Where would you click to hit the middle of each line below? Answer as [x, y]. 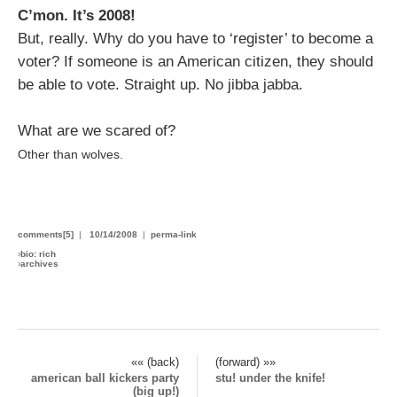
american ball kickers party [105, 378]
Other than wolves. [70, 154]
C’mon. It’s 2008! [77, 16]
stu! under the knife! [270, 378]
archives [39, 264]
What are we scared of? [97, 131]
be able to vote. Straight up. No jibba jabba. [160, 85]
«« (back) [155, 362]
